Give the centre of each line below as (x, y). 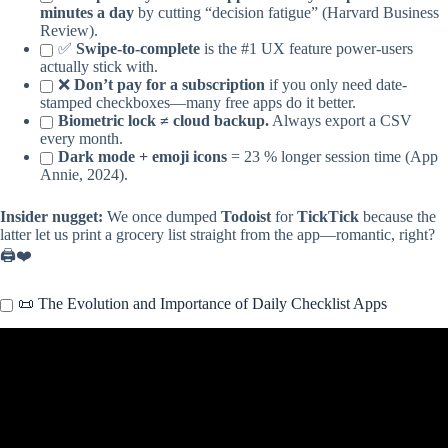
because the (397, 217)
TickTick (328, 217)
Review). (69, 31)
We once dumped (162, 217)
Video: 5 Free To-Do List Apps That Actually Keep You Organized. (224, 347)
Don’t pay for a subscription (169, 85)
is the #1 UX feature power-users (306, 49)
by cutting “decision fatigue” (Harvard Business (286, 13)
